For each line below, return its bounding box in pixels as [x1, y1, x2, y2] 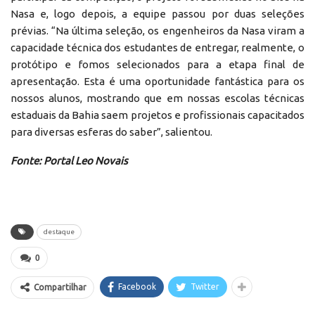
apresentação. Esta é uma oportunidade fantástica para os [11, 75, 304, 87]
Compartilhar [34, 282, 86, 292]
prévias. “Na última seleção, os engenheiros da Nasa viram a [11, 24, 304, 37]
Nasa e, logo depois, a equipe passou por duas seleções [11, 7, 304, 20]
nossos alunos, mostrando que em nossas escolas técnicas [11, 91, 304, 104]
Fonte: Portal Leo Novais [11, 154, 128, 167]
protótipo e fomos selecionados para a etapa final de [11, 58, 304, 70]
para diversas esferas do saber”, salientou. [11, 125, 212, 138]
